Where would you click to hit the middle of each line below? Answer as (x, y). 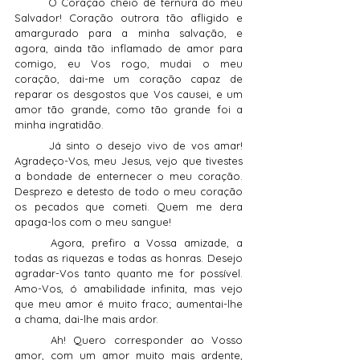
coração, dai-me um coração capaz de (129, 79)
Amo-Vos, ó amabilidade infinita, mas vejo (129, 289)
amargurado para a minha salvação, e (129, 33)
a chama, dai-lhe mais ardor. (86, 319)
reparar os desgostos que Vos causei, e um (129, 94)
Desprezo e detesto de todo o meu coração (129, 192)
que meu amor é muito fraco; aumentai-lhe (129, 304)
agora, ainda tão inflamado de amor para (129, 49)
